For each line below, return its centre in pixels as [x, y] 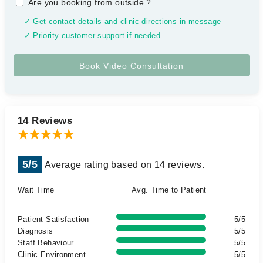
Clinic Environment [52, 254]
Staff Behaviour [46, 243]
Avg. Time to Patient [169, 190]
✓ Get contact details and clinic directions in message [122, 22]
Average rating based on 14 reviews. [124, 165]
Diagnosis [36, 231]
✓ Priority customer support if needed [92, 36]
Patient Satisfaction [53, 219]
